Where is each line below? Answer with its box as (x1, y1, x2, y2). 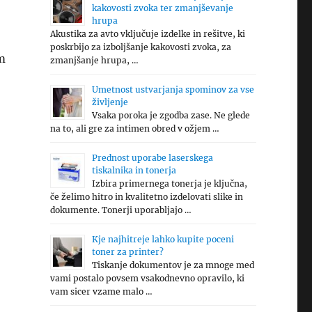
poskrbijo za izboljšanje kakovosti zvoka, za (49, 42, 231, 52)
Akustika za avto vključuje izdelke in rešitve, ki (49, 29, 245, 39)
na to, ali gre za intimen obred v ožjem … (49, 123, 219, 134)
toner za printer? (91, 247, 164, 257)
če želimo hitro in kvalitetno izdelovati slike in (49, 192, 243, 202)
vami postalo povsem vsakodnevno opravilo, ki (49, 273, 244, 283)
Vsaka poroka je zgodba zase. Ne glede (91, 110, 250, 120)
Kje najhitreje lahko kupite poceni (91, 234, 234, 244)
